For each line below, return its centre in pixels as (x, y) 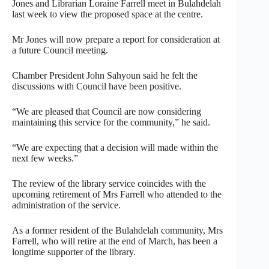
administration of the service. (66, 205)
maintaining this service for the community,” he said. (111, 122)
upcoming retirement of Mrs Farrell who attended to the (117, 194)
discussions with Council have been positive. (97, 86)
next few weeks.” (45, 158)
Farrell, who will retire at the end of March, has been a (115, 241)
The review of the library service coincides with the (109, 183)
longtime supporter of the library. (74, 252)
